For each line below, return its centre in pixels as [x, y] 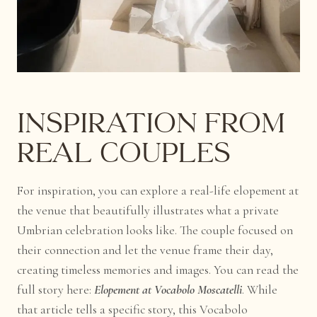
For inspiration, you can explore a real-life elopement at [158, 190]
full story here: [54, 289]
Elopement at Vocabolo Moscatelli [168, 289]
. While [260, 289]
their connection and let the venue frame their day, [145, 250]
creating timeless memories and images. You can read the [158, 270]
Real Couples [124, 154]
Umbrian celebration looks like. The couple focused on [155, 230]
